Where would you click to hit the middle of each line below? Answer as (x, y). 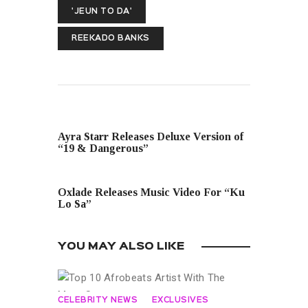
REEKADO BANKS (111, 39)
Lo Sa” (75, 204)
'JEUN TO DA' (102, 12)
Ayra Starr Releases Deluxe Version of (151, 137)
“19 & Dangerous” (103, 148)
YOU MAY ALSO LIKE (121, 246)
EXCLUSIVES (180, 300)
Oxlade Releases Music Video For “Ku (151, 192)
